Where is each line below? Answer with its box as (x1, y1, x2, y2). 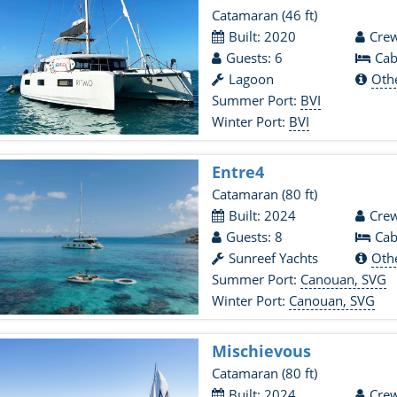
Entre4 (212, 161, 265, 183)
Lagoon (229, 70, 275, 88)
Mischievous (212, 340, 312, 362)
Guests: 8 (226, 228, 284, 245)
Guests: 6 (226, 49, 284, 66)
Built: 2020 (229, 27, 297, 45)
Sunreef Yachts (229, 249, 319, 267)
